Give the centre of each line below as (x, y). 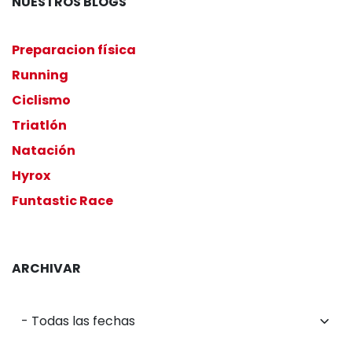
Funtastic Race (62, 201)
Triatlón (39, 126)
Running (40, 75)
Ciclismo (41, 101)
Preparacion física (74, 50)
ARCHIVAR (46, 269)
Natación (44, 151)
